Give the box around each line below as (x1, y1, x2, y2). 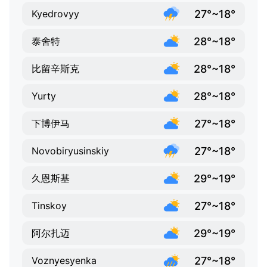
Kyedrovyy (32, 8, 79, 20)
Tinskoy (32, 200, 67, 212)
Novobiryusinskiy (32, 145, 109, 157)
